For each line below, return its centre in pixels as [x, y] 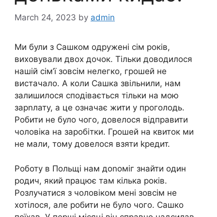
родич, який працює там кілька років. [91, 180]
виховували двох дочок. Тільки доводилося [103, 59]
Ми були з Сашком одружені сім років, [92, 47]
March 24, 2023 [45, 18]
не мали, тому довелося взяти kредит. [92, 144]
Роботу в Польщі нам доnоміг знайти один [100, 168]
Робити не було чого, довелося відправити [101, 120]
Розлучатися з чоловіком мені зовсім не [96, 193]
